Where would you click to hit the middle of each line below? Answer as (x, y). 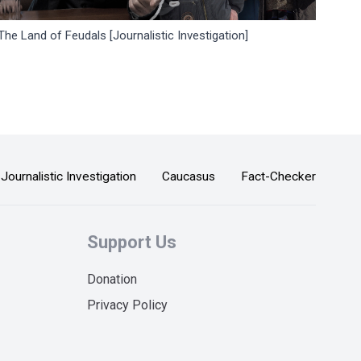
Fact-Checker (278, 176)
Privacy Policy (127, 305)
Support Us (132, 242)
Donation (112, 279)
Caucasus (189, 176)
